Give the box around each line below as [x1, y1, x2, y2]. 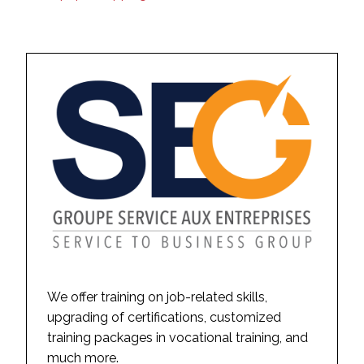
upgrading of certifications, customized [47, 310, 281, 326]
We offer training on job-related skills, [47, 289, 267, 305]
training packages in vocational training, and [47, 330, 308, 346]
